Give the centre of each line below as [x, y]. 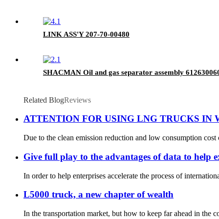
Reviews [77, 100]
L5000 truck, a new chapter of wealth [99, 195]
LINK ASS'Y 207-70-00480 [86, 34]
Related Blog [44, 100]
